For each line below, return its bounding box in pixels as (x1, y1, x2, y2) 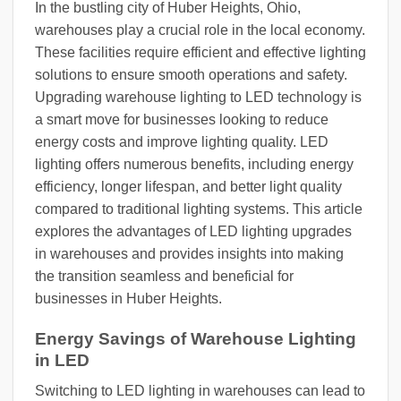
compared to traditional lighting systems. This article (35, 201, 363, 217)
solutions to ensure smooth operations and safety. (35, 67, 347, 82)
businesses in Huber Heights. (35, 291, 222, 306)
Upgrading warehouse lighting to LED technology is (35, 90, 362, 105)
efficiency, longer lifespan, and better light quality (35, 179, 342, 194)
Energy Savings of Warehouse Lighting (35, 328, 356, 348)
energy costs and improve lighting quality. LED (35, 134, 328, 149)
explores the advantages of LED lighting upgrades (35, 224, 352, 239)
